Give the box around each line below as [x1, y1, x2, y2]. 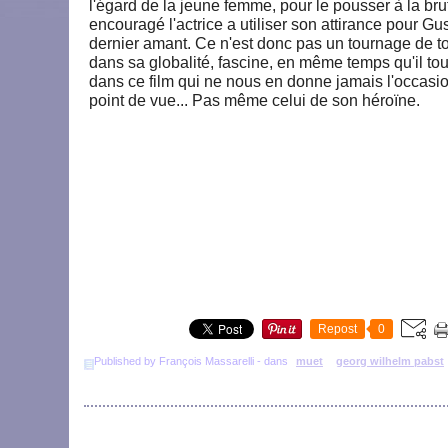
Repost [318, 322, 357, 336]
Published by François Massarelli [94, 355, 254, 367]
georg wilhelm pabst [336, 355, 444, 367]
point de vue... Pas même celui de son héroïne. [89, 92, 420, 109]
